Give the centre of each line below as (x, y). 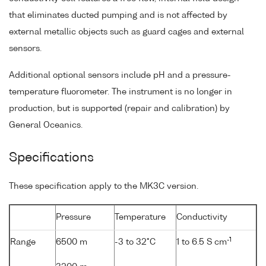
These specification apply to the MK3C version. (104, 186)
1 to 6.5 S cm (202, 243)
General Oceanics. (46, 125)
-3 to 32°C (135, 243)
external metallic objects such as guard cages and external (126, 32)
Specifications (51, 158)
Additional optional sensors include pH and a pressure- (120, 75)
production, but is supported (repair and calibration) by (119, 108)
